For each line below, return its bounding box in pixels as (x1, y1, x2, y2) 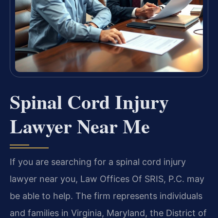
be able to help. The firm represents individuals (10, 191, 202, 201)
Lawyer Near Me (10, 111, 150, 141)
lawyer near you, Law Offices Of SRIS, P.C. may (10, 174, 204, 184)
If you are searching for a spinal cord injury (10, 157, 186, 167)
